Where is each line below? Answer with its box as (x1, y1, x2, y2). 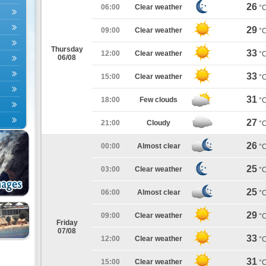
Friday (56, 218, 78, 227)
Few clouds (140, 96, 178, 104)
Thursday (50, 45, 83, 53)
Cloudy (147, 119, 170, 127)
